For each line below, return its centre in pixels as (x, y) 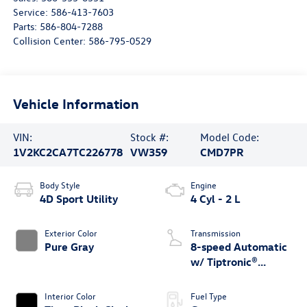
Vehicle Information (76, 103)
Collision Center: (50, 41)
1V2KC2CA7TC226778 (67, 152)
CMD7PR (222, 152)
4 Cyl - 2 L (216, 199)
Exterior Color (71, 233)
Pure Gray (69, 247)
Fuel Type (209, 296)
